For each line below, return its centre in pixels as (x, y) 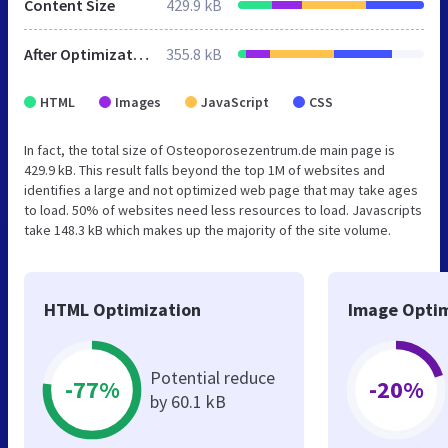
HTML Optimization (122, 309)
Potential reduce (212, 377)
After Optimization (141, 53)
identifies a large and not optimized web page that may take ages (221, 189)
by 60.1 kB (188, 401)
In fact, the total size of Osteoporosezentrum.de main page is (209, 149)
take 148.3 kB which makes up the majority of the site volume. (207, 229)
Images (138, 101)
